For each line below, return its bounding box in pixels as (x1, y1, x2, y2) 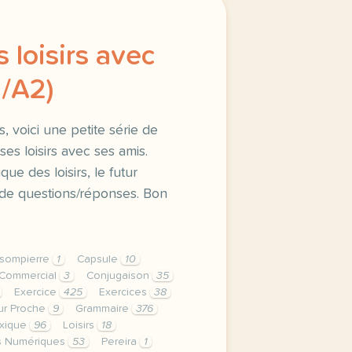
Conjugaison (86, 270, 152, 281)
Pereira (101, 336, 140, 347)
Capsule (77, 254, 121, 265)
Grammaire (75, 303, 132, 314)
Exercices (99, 287, 150, 298)
